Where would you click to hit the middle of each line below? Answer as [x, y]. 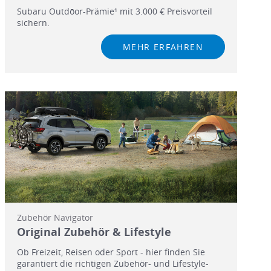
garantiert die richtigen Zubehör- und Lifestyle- [113, 264]
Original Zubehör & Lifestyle [94, 232]
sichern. [33, 22]
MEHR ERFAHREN [163, 47]
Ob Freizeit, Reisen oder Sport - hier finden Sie [111, 252]
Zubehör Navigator [55, 218]
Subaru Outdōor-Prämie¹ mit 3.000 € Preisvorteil [114, 11]
